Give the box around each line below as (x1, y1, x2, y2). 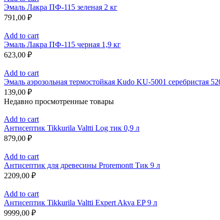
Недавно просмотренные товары (4, 97, 114, 106)
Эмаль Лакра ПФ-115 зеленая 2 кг (4, 3, 117, 12)
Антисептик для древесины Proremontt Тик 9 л (4, 161, 160, 170)
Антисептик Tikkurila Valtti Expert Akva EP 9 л (4, 198, 157, 207)
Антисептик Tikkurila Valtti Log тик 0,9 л (4, 124, 139, 133)
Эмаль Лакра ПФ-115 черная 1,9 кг (4, 40, 121, 49)
